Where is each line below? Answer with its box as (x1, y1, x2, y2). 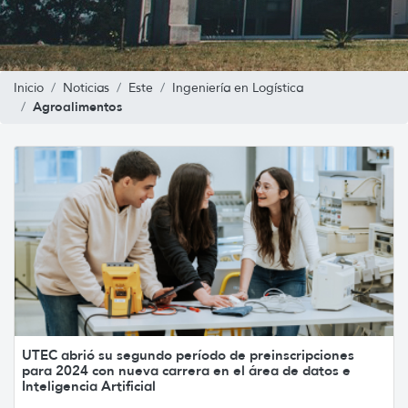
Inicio (14, 79, 44, 96)
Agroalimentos (33, 97, 122, 115)
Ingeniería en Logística (172, 79, 303, 96)
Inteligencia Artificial (22, 376, 156, 394)
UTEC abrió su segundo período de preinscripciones (22, 345, 354, 363)
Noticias (63, 79, 109, 96)
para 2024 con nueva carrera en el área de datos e (22, 361, 351, 379)
